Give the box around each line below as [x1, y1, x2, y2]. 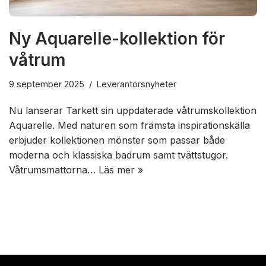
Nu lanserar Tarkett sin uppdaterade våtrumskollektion [9, 104, 256, 116]
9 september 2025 [9, 78, 84, 89]
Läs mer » [99, 163, 143, 176]
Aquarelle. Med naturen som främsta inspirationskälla [9, 119, 250, 131]
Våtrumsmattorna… [9, 163, 99, 176]
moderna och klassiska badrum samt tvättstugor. [9, 148, 228, 161]
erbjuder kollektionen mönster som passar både [9, 134, 225, 146]
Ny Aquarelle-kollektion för [9, 28, 225, 49]
